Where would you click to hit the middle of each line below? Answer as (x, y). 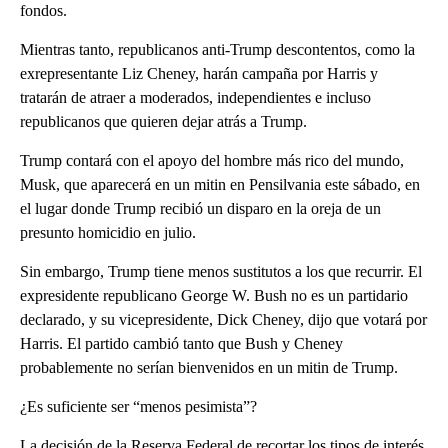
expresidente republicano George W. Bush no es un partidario (214, 295)
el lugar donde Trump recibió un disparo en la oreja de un (200, 208)
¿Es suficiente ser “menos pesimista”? (138, 406)
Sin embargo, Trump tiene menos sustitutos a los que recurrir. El (221, 271)
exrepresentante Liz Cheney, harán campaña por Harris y (199, 73)
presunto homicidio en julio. (108, 232)
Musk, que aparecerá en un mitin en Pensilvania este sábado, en (220, 184)
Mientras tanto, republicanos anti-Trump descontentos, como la (217, 49)
